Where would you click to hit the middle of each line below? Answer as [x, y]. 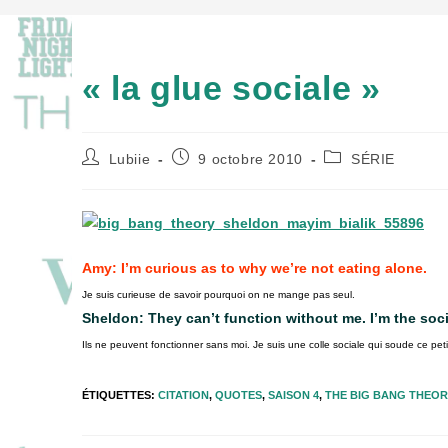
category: [355, 174]
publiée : [200, 174]
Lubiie [129, 158]
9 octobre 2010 [250, 158]
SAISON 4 [293, 394]
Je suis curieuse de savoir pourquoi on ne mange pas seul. [218, 294]
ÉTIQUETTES [116, 394]
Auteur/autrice [130, 155]
